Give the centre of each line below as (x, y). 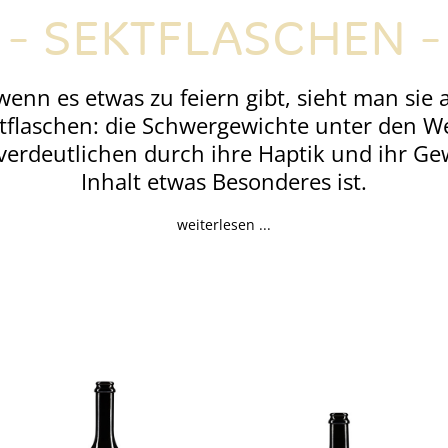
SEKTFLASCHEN (224, 42)
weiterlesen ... (224, 224)
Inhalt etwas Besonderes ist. (224, 181)
